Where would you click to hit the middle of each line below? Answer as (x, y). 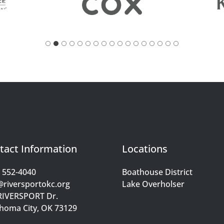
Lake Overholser (153, 184)
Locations (144, 149)
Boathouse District (157, 172)
